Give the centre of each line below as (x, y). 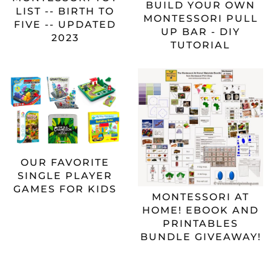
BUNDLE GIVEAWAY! (201, 237)
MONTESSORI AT (201, 197)
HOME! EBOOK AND (201, 210)
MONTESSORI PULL (201, 18)
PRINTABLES (201, 223)
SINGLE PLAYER (65, 175)
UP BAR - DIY (201, 31)
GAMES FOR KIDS (65, 189)
